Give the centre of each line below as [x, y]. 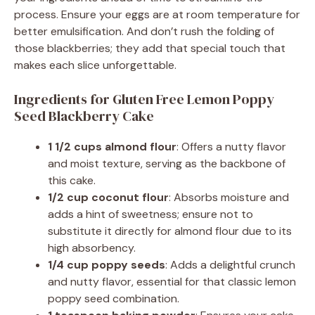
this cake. [72, 180]
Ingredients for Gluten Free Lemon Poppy [144, 99]
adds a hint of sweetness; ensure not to [150, 214]
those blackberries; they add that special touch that [150, 48]
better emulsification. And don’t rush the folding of [144, 31]
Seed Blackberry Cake [84, 116]
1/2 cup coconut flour [108, 197]
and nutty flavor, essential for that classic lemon [172, 281]
